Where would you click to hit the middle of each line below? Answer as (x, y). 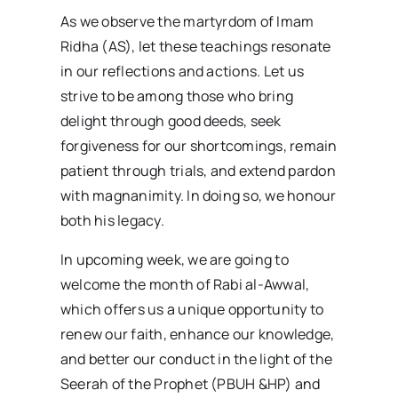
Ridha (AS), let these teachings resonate (195, 46)
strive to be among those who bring (177, 96)
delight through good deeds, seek (171, 120)
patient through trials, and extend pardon (198, 170)
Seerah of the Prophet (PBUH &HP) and (190, 383)
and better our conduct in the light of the (196, 358)
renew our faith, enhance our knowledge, (197, 334)
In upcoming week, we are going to (174, 259)
